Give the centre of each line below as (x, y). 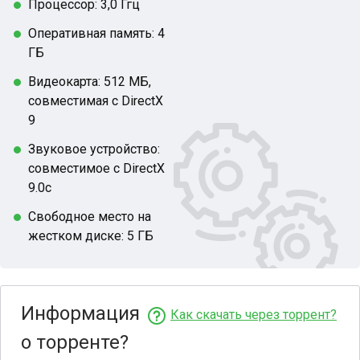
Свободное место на (90, 217)
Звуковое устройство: (94, 149)
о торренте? (75, 342)
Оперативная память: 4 (96, 33)
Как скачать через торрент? (254, 315)
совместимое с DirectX (96, 168)
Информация (80, 313)
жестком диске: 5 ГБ (91, 236)
